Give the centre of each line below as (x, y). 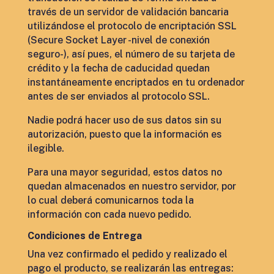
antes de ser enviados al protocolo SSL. (118, 96)
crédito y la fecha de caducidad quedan (118, 68)
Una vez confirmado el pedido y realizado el (127, 254)
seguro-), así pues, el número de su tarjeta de (131, 54)
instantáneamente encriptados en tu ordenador (136, 82)
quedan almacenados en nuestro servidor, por (131, 186)
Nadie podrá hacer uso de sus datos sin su (124, 120)
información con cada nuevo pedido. (109, 214)
